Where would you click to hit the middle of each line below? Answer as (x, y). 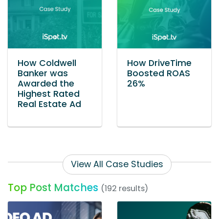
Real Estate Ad (49, 104)
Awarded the (46, 84)
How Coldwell (47, 63)
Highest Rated (49, 94)
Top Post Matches (53, 188)
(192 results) (124, 189)
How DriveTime (159, 63)
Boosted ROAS (159, 74)
